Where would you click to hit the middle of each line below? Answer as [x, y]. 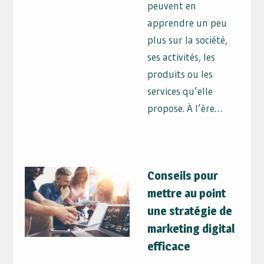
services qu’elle [180, 91]
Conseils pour [183, 176]
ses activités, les [181, 57]
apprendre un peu [187, 22]
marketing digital [191, 229]
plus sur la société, [188, 39]
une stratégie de [190, 211]
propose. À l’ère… [185, 108]
